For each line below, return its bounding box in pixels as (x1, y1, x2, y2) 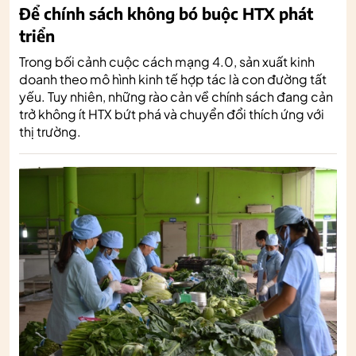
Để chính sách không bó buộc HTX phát (19, 2, 313, 23)
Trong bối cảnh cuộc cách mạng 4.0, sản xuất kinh (19, 52, 315, 70)
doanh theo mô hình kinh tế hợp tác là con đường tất (19, 70, 327, 87)
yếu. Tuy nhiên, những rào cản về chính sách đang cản (19, 87, 333, 105)
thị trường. (19, 122, 81, 140)
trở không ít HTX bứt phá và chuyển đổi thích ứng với (19, 105, 324, 122)
